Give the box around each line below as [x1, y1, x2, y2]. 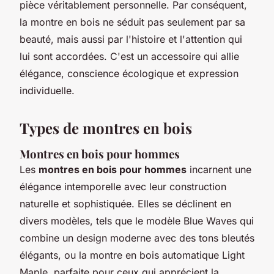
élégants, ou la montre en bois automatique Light [20, 248, 245, 261]
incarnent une [187, 163, 251, 176]
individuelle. [20, 84, 75, 97]
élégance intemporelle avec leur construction [20, 180, 226, 193]
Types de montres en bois [20, 117, 192, 138]
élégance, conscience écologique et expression [20, 67, 239, 80]
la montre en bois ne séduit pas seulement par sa [20, 15, 245, 28]
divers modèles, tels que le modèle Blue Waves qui [20, 214, 254, 227]
